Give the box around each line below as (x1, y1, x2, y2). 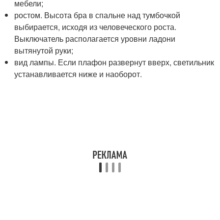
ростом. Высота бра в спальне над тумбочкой (14, 9, 181, 21)
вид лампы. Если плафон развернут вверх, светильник (14, 56, 215, 68)
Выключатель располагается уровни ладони (14, 33, 176, 45)
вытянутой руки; (14, 45, 74, 56)
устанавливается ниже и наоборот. (14, 68, 142, 80)
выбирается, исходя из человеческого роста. (14, 21, 177, 33)
